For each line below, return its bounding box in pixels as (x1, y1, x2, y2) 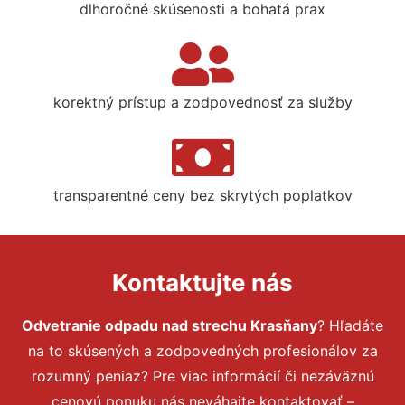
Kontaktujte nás (112, 268, 293, 297)
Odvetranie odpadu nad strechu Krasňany (22, 316, 317, 334)
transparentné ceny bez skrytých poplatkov (52, 185, 353, 204)
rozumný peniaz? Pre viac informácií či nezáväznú (31, 366, 374, 385)
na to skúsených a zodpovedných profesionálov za (27, 341, 378, 360)
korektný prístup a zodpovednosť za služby (52, 92, 353, 111)
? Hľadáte (317, 316, 383, 334)
